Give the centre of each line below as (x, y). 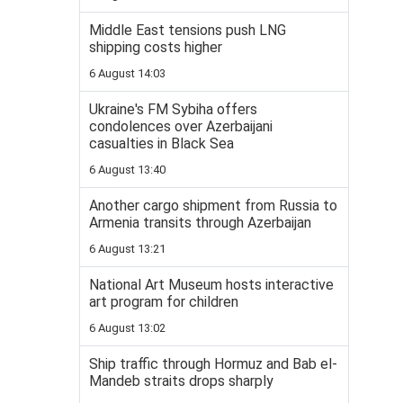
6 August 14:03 (127, 73)
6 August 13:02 (127, 328)
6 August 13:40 (127, 170)
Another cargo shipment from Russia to (213, 206)
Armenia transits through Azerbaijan (200, 223)
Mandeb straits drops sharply (181, 381)
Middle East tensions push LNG (188, 30)
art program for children (164, 302)
